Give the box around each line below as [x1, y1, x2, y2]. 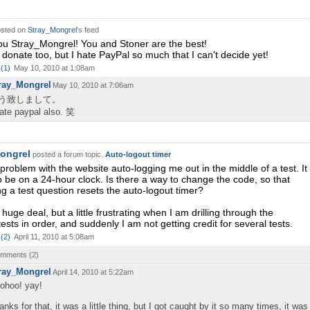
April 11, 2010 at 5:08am [14, 232, 94, 241]
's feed [77, 26, 99, 34]
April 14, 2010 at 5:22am [53, 268, 134, 276]
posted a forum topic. [30, 150, 105, 158]
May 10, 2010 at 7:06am [53, 81, 134, 89]
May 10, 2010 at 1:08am [14, 64, 95, 72]
